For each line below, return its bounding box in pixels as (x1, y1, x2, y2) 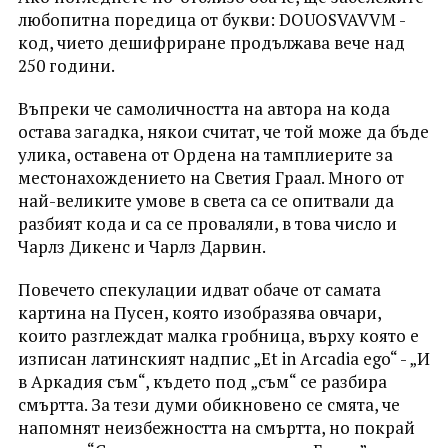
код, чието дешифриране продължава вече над (17, 30, 405, 54)
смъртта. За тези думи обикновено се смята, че (17, 392, 400, 416)
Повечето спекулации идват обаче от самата (17, 277, 381, 301)
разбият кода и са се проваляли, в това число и (17, 211, 397, 235)
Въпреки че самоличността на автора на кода (17, 96, 390, 120)
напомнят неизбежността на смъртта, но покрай (17, 415, 415, 439)
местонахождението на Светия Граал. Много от (17, 165, 404, 189)
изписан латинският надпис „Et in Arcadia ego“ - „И (17, 346, 430, 370)
